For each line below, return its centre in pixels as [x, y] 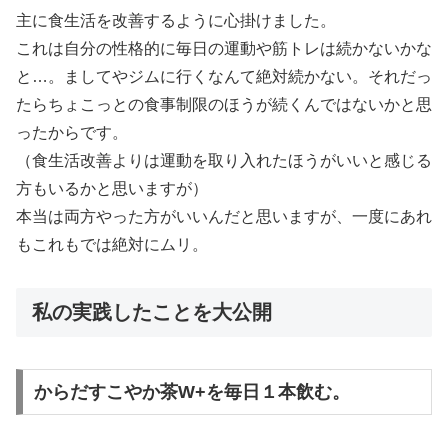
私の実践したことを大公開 [152, 311]
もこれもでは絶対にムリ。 [112, 245]
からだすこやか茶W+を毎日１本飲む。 [191, 392]
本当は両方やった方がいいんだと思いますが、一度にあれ [224, 217]
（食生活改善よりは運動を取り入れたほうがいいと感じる [224, 161]
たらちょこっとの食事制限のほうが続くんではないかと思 [224, 105]
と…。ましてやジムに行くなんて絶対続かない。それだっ [224, 77]
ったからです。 [72, 133]
